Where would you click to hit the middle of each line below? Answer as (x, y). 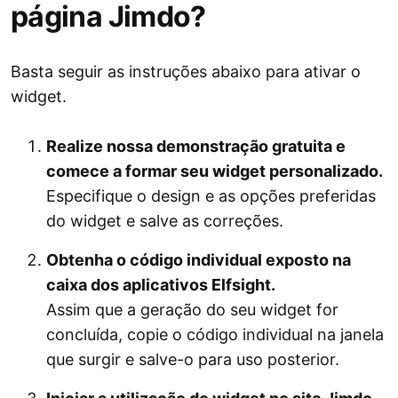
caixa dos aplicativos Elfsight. (161, 285)
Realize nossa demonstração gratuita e (196, 147)
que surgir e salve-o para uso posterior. (193, 360)
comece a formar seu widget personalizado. (215, 171)
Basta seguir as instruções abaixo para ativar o (186, 72)
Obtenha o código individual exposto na (199, 260)
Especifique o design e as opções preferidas (211, 196)
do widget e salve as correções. (165, 221)
